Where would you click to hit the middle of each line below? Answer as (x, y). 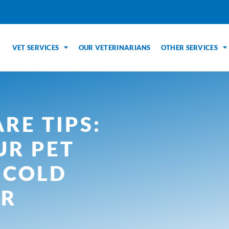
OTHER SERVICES (189, 47)
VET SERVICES (36, 47)
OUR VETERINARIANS (114, 47)
